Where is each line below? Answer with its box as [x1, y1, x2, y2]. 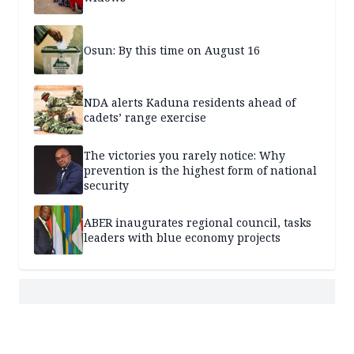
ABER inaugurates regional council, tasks [84, 215, 311, 231]
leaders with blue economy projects [84, 230, 281, 246]
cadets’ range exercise [84, 110, 206, 126]
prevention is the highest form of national [84, 162, 317, 178]
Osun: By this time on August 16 [84, 42, 260, 58]
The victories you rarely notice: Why [84, 147, 285, 163]
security [84, 177, 129, 193]
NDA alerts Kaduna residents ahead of [84, 95, 296, 111]
